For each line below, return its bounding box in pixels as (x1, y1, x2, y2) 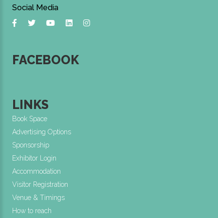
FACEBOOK (12, 53, 79, 68)
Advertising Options (12, 128, 71, 136)
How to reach (12, 207, 52, 215)
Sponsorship (12, 141, 49, 149)
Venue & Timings (12, 194, 65, 202)
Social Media (12, 3, 58, 13)
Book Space (12, 115, 47, 123)
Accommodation (12, 167, 61, 176)
